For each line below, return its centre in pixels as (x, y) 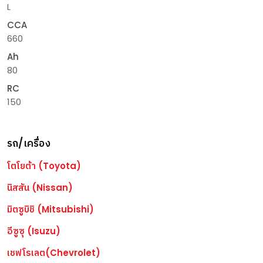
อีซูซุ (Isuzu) (34, 231)
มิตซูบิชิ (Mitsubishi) (50, 209)
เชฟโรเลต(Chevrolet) (54, 253)
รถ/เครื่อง (29, 143)
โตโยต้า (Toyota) (44, 166)
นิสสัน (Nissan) (40, 188)
